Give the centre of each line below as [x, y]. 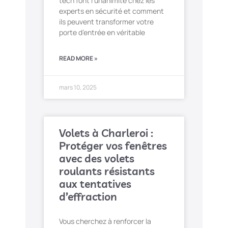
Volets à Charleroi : [106, 133]
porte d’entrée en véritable [102, 33]
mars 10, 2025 [78, 88]
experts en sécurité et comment [111, 11]
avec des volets [97, 159]
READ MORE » [78, 59]
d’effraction [88, 197]
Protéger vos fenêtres [113, 146]
